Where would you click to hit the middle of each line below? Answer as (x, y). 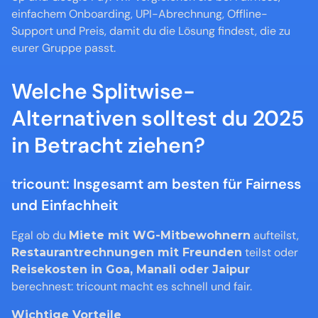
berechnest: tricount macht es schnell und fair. (132, 286)
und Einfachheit (65, 205)
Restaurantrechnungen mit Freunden (127, 252)
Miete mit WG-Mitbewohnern (160, 235)
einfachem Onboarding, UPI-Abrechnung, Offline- (139, 14)
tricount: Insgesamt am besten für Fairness (156, 184)
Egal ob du (40, 235)
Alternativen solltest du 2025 (158, 118)
